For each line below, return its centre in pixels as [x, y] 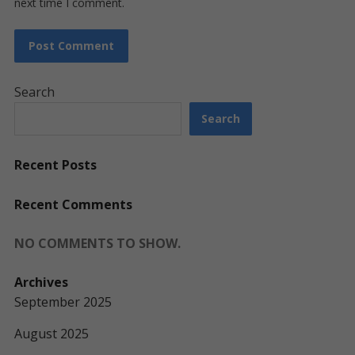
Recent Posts [55, 165]
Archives [41, 282]
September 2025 [63, 302]
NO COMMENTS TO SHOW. [97, 243]
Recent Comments [73, 204]
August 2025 [51, 334]
